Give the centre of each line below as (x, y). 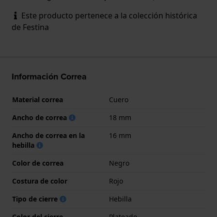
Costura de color (40, 181)
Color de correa (38, 163)
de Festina (30, 27)
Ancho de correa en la (48, 135)
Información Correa (49, 76)
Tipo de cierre (36, 199)
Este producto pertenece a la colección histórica (108, 15)
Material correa (38, 99)
